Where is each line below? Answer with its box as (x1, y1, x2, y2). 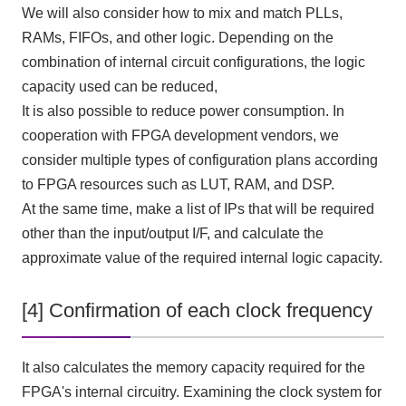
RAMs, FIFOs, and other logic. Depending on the (21, 29, 333, 45)
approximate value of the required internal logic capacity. (21, 249, 382, 266)
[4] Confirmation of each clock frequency (21, 300, 372, 323)
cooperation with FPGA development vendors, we (21, 127, 339, 143)
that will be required (244, 200, 374, 217)
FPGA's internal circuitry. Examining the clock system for (21, 383, 382, 400)
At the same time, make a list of (21, 200, 224, 217)
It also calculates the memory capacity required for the (21, 359, 365, 375)
